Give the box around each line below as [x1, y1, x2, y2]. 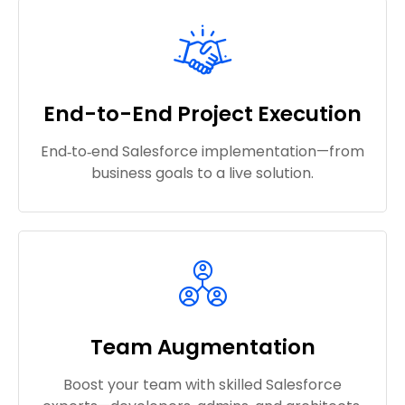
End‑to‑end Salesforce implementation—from [41, 141, 364, 163]
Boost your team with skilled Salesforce [63, 374, 342, 396]
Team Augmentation [89, 333, 316, 363]
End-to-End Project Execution [43, 99, 362, 129]
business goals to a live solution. [91, 163, 314, 184]
